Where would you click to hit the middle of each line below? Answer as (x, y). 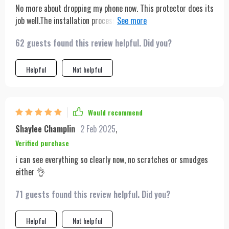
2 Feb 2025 (98, 129)
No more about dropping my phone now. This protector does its (114, 8)
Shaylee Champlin (45, 129)
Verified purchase (42, 143)
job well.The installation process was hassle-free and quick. (109, 20)
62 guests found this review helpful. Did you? (94, 43)
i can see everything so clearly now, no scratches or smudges (112, 159)
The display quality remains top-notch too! (83, 32)
